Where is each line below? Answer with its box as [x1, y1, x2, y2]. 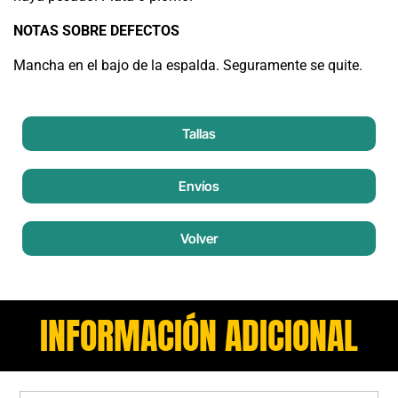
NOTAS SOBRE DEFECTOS [13, 22, 179, 40]
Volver [180, 229, 218, 247]
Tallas [182, 124, 216, 142]
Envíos [179, 177, 219, 195]
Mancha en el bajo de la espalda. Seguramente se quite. [13, 57, 362, 75]
